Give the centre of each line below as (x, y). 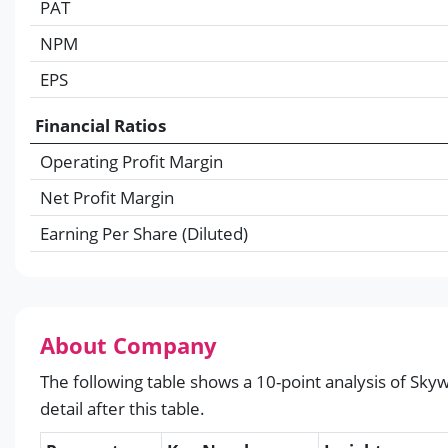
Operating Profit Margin (131, 161)
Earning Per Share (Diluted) (144, 233)
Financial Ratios (100, 125)
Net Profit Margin (107, 197)
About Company (128, 344)
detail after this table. (122, 408)
